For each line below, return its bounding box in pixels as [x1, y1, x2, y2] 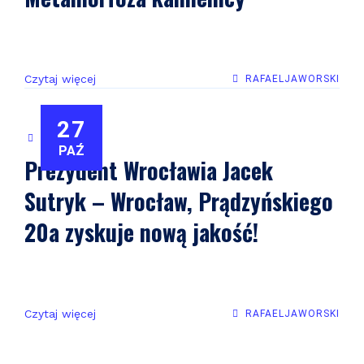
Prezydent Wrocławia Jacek [24, 154, 273, 187]
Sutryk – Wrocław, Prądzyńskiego [24, 184, 333, 218]
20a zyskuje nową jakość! [24, 215, 258, 249]
